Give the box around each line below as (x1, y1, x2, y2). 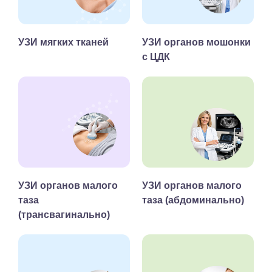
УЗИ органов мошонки (142, 37, 251, 48)
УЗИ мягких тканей (18, 37, 109, 48)
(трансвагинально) (18, 209, 110, 220)
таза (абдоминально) (142, 195, 244, 205)
